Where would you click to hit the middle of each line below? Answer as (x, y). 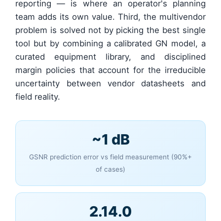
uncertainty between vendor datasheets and (110, 84)
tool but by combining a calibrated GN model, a (110, 44)
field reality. (38, 97)
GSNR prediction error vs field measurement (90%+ (110, 157)
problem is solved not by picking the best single (110, 30)
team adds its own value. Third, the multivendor (110, 17)
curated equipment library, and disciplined (110, 57)
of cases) (110, 169)
